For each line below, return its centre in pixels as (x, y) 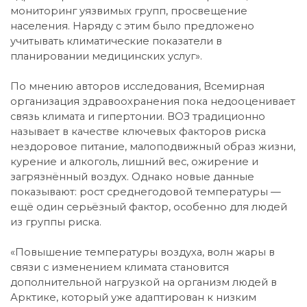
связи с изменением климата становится (120, 267)
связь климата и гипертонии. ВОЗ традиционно (138, 116)
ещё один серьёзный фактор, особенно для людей (149, 207)
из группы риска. (56, 222)
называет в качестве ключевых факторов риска (138, 131)
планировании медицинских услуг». (106, 56)
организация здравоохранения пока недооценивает (153, 101)
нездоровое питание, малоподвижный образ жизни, (153, 146)
